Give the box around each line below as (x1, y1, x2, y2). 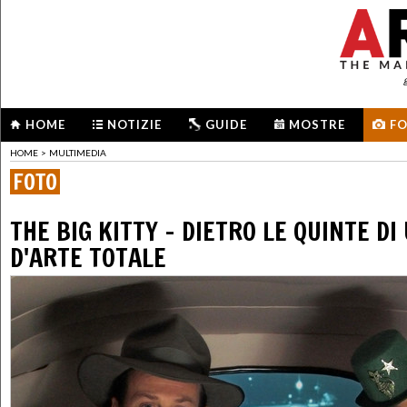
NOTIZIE (107, 117, 162, 132)
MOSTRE (289, 117, 345, 132)
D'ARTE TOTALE (10, 240, 166, 276)
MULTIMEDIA (49, 147, 106, 159)
